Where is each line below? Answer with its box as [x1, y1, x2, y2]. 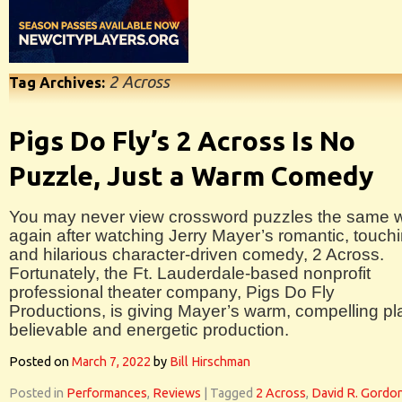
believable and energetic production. [9, 320, 289, 339]
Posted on [9, 354, 69, 369]
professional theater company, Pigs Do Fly [9, 283, 335, 301]
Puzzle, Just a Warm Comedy [9, 161, 373, 191]
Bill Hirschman [170, 354, 250, 369]
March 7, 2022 [72, 354, 151, 369]
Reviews [153, 386, 201, 400]
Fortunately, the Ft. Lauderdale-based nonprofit [9, 264, 371, 283]
